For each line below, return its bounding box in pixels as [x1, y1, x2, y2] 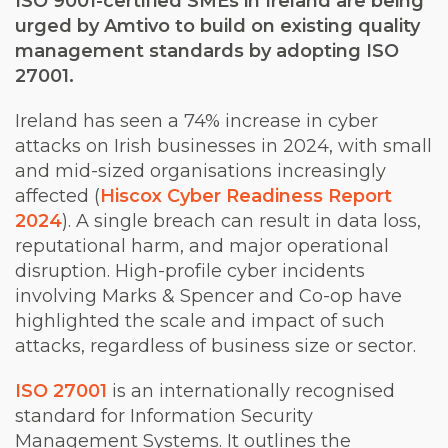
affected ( [15, 185, 100, 207]
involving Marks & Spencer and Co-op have [15, 285, 402, 307]
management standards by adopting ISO [15, 40, 399, 62]
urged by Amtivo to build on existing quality [15, 15, 420, 37]
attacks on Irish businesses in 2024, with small [15, 135, 432, 157]
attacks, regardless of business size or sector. [15, 335, 416, 357]
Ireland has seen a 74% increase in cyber [15, 110, 378, 132]
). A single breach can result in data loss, [62, 210, 421, 232]
